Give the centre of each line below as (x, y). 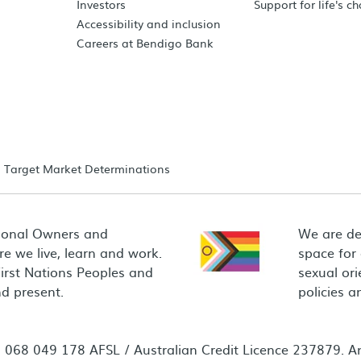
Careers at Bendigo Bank (145, 43)
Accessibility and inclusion (149, 23)
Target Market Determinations (87, 168)
